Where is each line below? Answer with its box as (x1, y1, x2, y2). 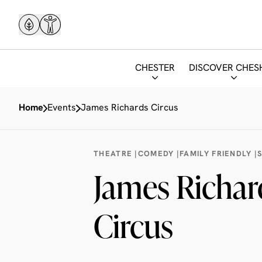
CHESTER (135, 64, 175, 73)
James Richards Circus (80, 104, 178, 113)
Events (47, 104, 77, 113)
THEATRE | (94, 150, 138, 158)
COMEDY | (137, 150, 180, 158)
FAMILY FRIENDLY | (180, 150, 258, 158)
